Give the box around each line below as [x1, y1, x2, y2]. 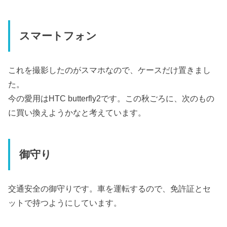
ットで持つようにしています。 [8, 198, 122, 207]
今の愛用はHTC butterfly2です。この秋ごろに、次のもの [8, 93, 215, 103]
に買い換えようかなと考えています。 [8, 107, 146, 117]
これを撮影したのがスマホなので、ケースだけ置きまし [8, 65, 211, 74]
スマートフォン [19, 30, 97, 43]
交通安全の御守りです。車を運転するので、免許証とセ [8, 183, 211, 193]
